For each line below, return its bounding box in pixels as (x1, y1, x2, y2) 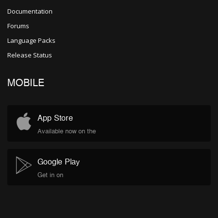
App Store (37, 110, 73, 126)
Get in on (37, 169, 63, 181)
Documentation (7, 6, 53, 16)
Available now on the (37, 125, 96, 137)
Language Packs (7, 36, 55, 45)
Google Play (37, 154, 80, 169)
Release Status (7, 50, 52, 59)
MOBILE (7, 74, 44, 92)
